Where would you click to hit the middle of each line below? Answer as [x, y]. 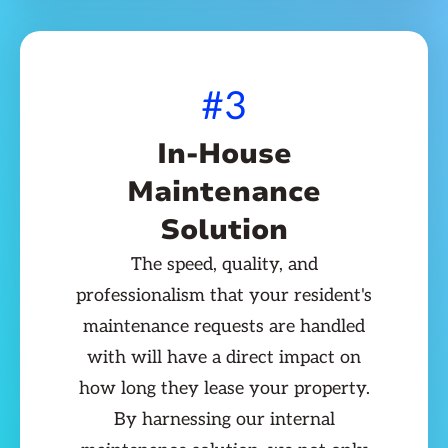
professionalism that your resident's [224, 296]
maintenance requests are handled [224, 327]
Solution [224, 230]
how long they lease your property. [224, 389]
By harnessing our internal [224, 420]
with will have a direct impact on [224, 358]
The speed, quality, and [224, 265]
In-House [224, 154]
